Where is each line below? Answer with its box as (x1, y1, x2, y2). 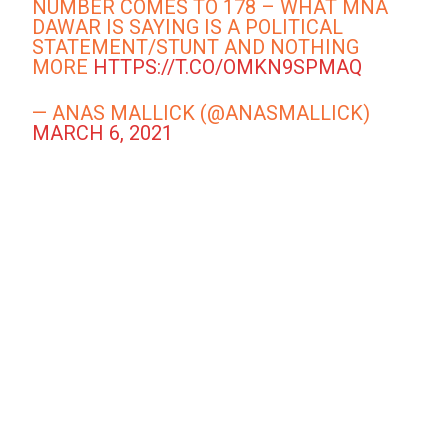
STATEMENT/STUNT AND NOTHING (32, 35, 360, 60)
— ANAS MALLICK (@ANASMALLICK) (32, 101, 371, 126)
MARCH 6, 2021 (32, 121, 174, 146)
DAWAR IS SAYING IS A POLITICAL (32, 15, 344, 40)
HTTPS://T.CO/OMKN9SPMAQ (93, 55, 363, 80)
